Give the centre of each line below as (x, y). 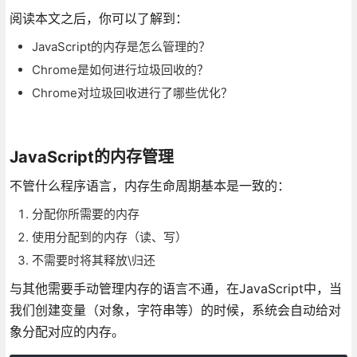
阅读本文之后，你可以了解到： (98, 18)
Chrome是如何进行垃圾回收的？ (120, 69)
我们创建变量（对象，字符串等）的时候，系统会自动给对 (175, 310)
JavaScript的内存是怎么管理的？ (121, 46)
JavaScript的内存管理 (91, 157)
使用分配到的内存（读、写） (109, 237)
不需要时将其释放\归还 (93, 260)
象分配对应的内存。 (67, 331)
